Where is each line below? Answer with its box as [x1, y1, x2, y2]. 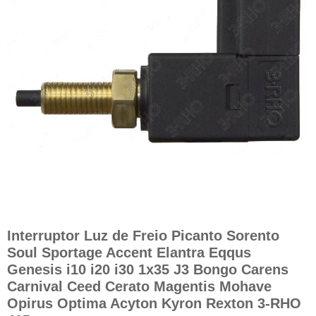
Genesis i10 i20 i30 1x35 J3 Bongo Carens [7, 261, 288, 277]
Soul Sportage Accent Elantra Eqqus [7, 244, 251, 260]
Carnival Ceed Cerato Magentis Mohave [7, 278, 272, 294]
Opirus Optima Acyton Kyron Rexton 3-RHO [7, 295, 301, 311]
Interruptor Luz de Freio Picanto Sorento [7, 227, 279, 243]
